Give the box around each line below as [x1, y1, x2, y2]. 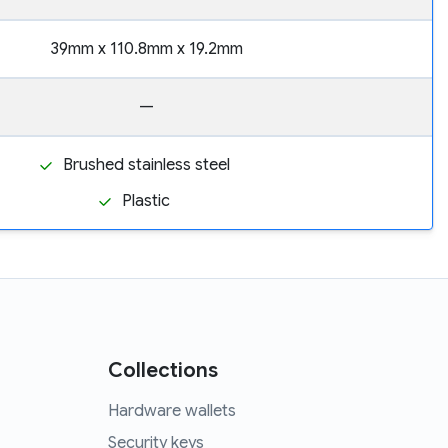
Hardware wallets [107, 401, 236, 422]
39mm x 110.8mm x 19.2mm [49, 39, 243, 60]
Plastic [122, 191, 170, 212]
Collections [107, 358, 218, 384]
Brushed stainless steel [62, 155, 230, 176]
